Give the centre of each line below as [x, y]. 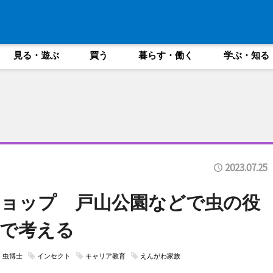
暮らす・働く [165, 55]
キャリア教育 [105, 256]
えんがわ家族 [160, 256]
